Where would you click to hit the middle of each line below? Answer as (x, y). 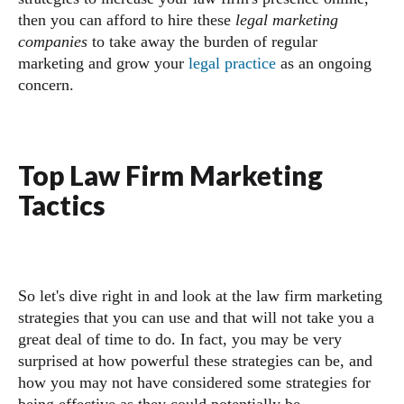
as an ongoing (324, 63)
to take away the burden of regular (202, 41)
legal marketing (287, 20)
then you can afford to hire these (127, 20)
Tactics (62, 205)
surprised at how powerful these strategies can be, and (195, 361)
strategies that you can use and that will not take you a (196, 317)
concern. (46, 85)
